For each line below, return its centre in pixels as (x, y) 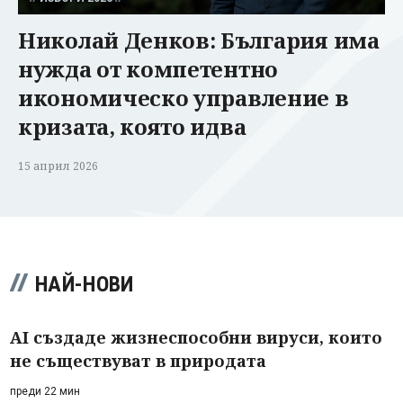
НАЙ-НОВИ (85, 284)
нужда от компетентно (148, 68)
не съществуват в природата (138, 360)
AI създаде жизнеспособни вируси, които (196, 337)
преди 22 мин (45, 391)
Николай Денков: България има (199, 40)
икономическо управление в (184, 97)
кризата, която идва (132, 126)
